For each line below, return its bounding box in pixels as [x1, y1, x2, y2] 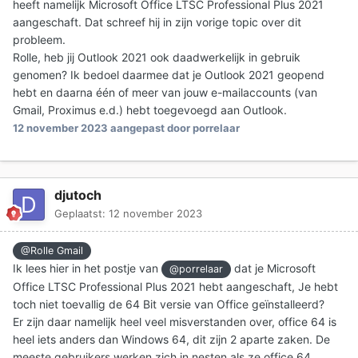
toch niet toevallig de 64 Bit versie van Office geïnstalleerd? [13, 297, 324, 312]
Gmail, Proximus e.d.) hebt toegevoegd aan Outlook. [13, 102, 287, 117]
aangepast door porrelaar [108, 121, 240, 134]
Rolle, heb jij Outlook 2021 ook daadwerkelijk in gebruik [13, 50, 300, 64]
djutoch [54, 186, 101, 203]
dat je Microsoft [231, 261, 316, 276]
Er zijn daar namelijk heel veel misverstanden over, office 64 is [13, 315, 336, 329]
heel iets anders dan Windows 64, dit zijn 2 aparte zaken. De [13, 332, 330, 347]
